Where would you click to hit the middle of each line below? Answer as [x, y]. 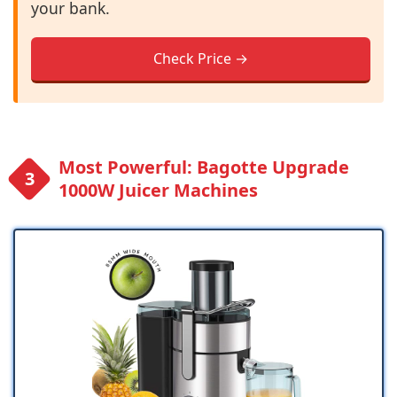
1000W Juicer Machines [158, 191]
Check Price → [201, 59]
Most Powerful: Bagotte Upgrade [204, 167]
